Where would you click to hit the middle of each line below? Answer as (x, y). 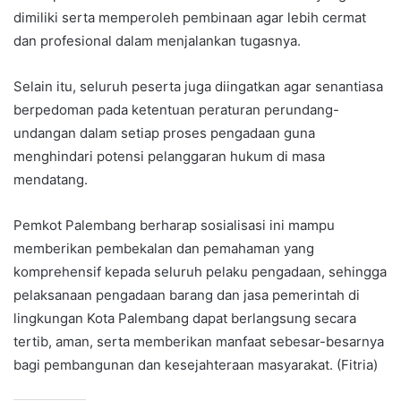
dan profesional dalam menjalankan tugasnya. (157, 41)
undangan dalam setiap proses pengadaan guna (164, 133)
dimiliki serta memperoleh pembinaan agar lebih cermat (190, 18)
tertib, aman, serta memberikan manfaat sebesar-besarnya (199, 342)
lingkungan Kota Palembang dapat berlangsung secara (185, 319)
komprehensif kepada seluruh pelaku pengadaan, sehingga (200, 272)
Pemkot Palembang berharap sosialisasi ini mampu (174, 226)
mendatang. (51, 180)
